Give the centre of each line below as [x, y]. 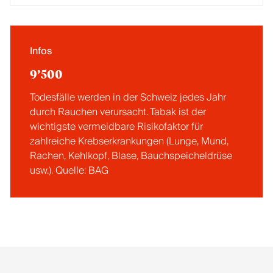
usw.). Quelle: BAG [69, 171]
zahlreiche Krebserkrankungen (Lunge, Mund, [129, 141]
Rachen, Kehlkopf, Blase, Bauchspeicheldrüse [131, 156]
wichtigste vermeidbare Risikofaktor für [116, 127]
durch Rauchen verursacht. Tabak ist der [118, 112]
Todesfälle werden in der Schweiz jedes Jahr [128, 97]
